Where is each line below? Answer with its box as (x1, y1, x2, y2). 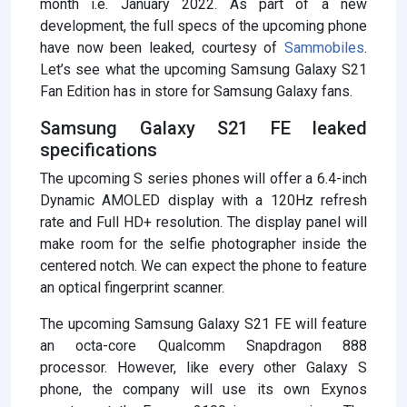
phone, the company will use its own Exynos (40, 381, 367, 399)
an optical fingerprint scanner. (40, 279, 224, 297)
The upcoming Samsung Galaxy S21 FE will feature (40, 315, 367, 333)
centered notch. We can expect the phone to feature (40, 257, 367, 275)
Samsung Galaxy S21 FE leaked (40, 117, 367, 140)
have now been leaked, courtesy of (40, 39, 284, 57)
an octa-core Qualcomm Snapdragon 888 (40, 337, 367, 355)
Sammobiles (284, 39, 364, 57)
